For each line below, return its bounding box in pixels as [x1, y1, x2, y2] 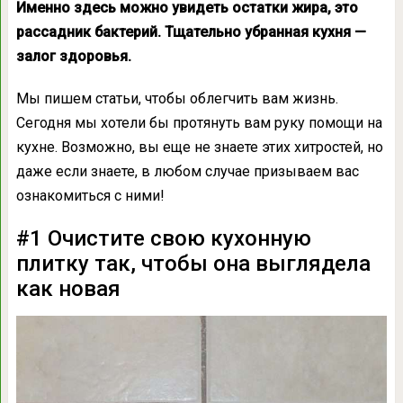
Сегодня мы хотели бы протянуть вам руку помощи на [15, 114, 382, 131]
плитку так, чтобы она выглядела [15, 251, 371, 276]
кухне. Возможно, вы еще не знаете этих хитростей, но [15, 139, 383, 156]
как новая [15, 276, 121, 301]
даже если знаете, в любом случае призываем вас [15, 163, 359, 180]
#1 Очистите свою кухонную [15, 226, 311, 251]
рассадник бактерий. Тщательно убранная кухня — [15, 23, 366, 40]
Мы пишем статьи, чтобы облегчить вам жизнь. [15, 90, 338, 107]
